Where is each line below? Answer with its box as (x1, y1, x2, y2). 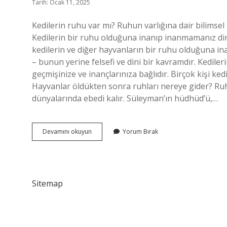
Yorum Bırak (123, 127, 158, 136)
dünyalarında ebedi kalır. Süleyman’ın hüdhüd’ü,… (32, 93, 218, 104)
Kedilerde (91, 127, 119, 135)
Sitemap (32, 178, 63, 189)
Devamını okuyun (43, 127, 92, 136)
